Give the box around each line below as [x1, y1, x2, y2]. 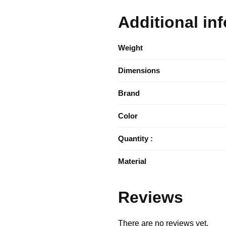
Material [118, 157, 146, 166]
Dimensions [118, 66, 160, 75]
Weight [118, 43, 143, 52]
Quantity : [118, 134, 153, 143]
